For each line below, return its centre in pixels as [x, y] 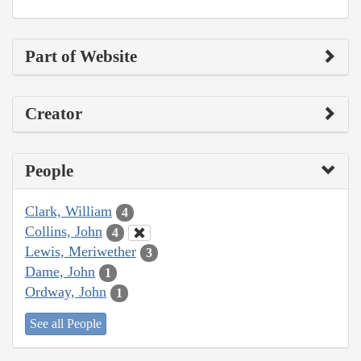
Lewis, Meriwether [81, 252]
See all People [66, 323]
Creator [54, 114]
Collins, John [64, 232]
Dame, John [60, 272]
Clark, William [68, 212]
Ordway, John [66, 292]
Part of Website [81, 57]
